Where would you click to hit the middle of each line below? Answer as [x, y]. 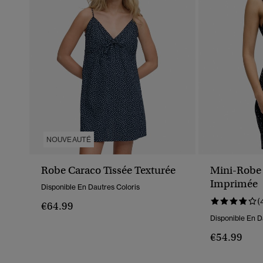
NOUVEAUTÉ [69, 140]
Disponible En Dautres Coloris [90, 187]
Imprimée [234, 184]
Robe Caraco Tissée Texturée [108, 171]
